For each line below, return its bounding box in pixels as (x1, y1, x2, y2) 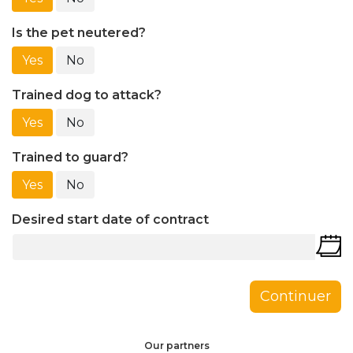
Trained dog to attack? (12, 87, 162, 102)
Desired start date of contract (12, 211, 209, 227)
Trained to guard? (12, 149, 128, 165)
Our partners (143, 339, 210, 351)
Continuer (259, 287, 331, 305)
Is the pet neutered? (12, 24, 146, 40)
